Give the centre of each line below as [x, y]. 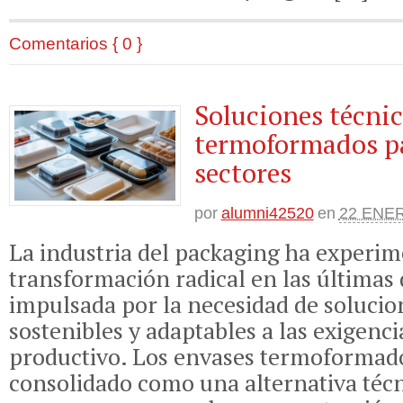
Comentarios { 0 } [76, 43]
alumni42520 [267, 213]
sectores [242, 172]
